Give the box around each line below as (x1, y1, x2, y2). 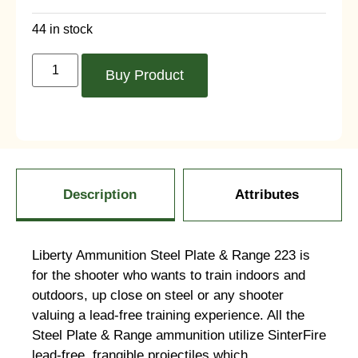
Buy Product (105, 66, 185, 83)
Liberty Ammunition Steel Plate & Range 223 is (32, 247, 310, 263)
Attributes (234, 186, 299, 202)
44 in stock (32, 22, 93, 37)
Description (62, 186, 137, 202)
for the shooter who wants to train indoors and (32, 267, 305, 283)
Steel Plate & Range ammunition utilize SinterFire (32, 327, 326, 343)
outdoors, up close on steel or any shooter (32, 287, 284, 303)
